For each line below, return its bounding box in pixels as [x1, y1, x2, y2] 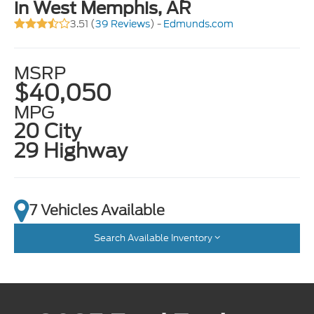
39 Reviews [95, 17, 151, 31]
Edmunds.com [163, 17, 234, 31]
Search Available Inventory [94, 231, 212, 245]
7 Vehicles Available [29, 200, 165, 221]
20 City [14, 116, 82, 145]
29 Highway [14, 136, 128, 165]
